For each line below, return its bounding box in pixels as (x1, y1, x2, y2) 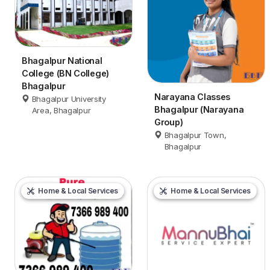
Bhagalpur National (22, 55, 102, 66)
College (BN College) (22, 67, 109, 78)
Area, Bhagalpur (31, 105, 91, 115)
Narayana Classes (154, 91, 231, 102)
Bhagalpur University (31, 93, 106, 104)
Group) (154, 116, 183, 127)
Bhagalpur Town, (164, 130, 227, 140)
